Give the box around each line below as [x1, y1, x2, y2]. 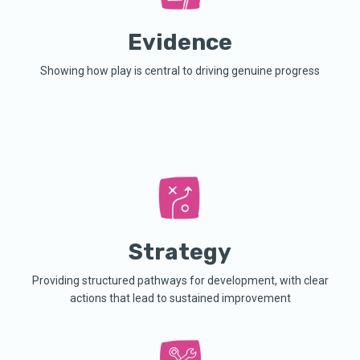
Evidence [128, 28, 232, 55]
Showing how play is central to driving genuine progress [40, 63, 320, 77]
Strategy [129, 238, 231, 265]
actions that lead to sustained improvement [69, 291, 291, 305]
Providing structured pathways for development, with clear [31, 273, 329, 287]
